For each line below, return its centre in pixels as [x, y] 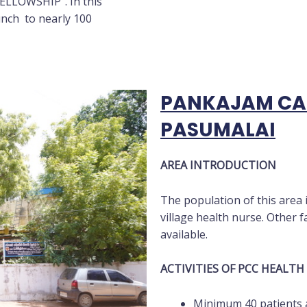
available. [185, 234]
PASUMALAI [218, 130]
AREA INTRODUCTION [220, 165]
